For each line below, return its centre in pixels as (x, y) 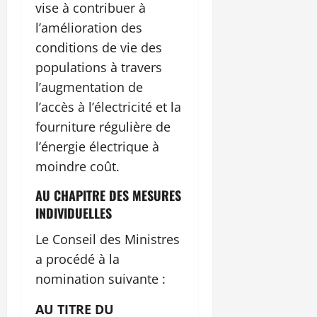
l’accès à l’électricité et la (108, 107)
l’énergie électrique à (97, 147)
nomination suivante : (100, 279)
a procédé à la (77, 259)
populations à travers (99, 68)
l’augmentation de (89, 87)
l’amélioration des (89, 28)
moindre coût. (77, 167)
